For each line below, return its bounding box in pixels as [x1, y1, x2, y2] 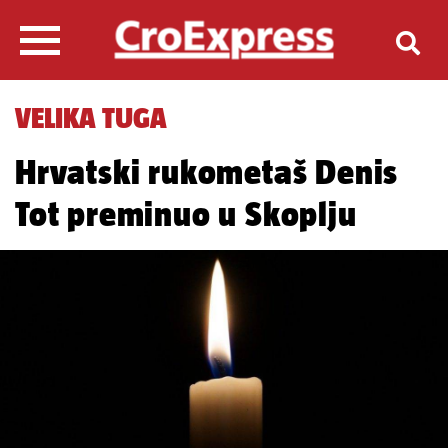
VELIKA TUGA [15, 101, 167, 134]
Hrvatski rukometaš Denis [15, 152, 399, 191]
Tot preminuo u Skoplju [15, 194, 357, 233]
